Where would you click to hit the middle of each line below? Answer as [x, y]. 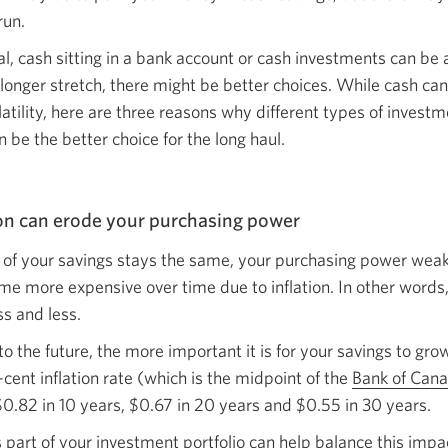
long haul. [250, 139]
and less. [48, 314]
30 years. [396, 405]
